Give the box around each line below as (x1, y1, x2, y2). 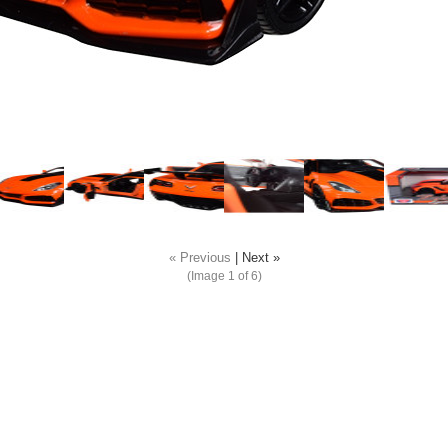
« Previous (168, 251, 231, 265)
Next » (241, 251, 280, 265)
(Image (186, 269, 228, 283)
